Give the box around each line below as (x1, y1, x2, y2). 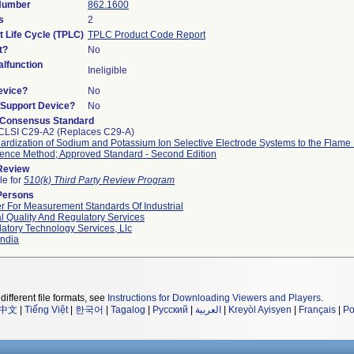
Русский (153, 304, 188, 315)
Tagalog (111, 304, 145, 315)
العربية (195, 304, 221, 315)
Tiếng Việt (24, 304, 68, 315)
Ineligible (88, 65, 127, 76)
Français (299, 304, 336, 315)
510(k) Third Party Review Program (24, 175, 175, 186)
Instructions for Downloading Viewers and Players (107, 292, 321, 303)
